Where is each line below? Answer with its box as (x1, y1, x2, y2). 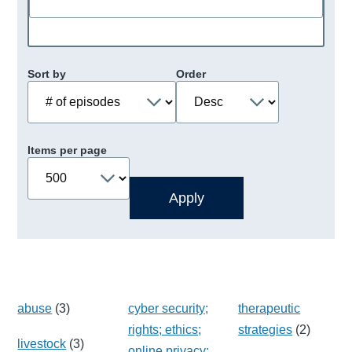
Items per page (27, 143, 107, 156)
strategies (238, 322, 293, 336)
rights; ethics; (127, 322, 201, 336)
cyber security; (127, 301, 208, 315)
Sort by (27, 67, 66, 80)
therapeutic (238, 301, 301, 315)
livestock (17, 336, 67, 350)
